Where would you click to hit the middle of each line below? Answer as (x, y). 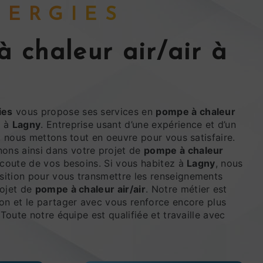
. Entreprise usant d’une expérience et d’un (139, 124)
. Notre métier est (186, 189)
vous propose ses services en (84, 111)
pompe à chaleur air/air (90, 189)
